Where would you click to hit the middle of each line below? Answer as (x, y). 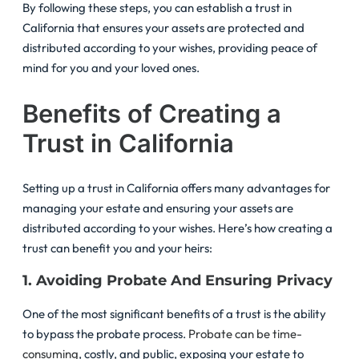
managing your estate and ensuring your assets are (158, 208)
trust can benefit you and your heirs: (117, 248)
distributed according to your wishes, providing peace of (170, 47)
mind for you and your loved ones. (111, 67)
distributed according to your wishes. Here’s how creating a (177, 228)
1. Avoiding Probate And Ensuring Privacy (177, 281)
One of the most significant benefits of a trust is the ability (174, 314)
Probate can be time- (245, 334)
